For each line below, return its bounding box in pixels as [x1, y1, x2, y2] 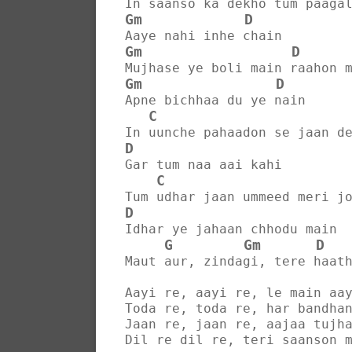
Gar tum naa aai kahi [125, 156, 282, 172]
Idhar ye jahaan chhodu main [125, 221, 337, 236]
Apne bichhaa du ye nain [125, 92, 306, 108]
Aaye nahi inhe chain [125, 27, 282, 43]
